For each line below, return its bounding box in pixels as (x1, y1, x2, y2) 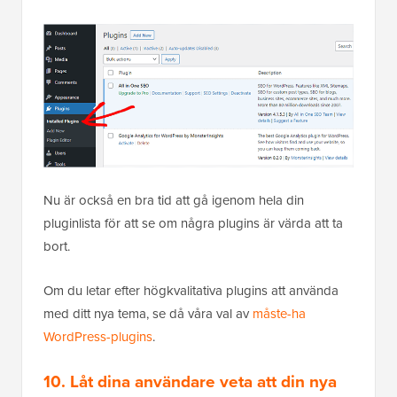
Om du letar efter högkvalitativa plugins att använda (43, 280, 339, 300)
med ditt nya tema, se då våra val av (43, 303, 253, 323)
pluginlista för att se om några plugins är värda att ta (43, 213, 343, 233)
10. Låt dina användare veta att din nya (43, 368, 337, 394)
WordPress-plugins (43, 326, 152, 346)
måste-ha (253, 303, 306, 323)
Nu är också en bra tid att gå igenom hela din (43, 190, 304, 210)
